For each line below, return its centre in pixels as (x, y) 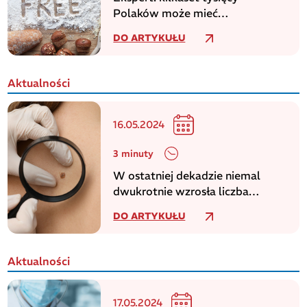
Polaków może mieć (166, 13)
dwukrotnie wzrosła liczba (181, 191)
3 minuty (134, 154)
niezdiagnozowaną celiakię (183, 28)
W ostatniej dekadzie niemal (187, 175)
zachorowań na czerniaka (178, 207)
